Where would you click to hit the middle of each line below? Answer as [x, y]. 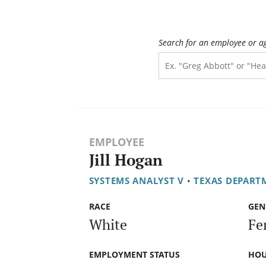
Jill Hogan [126, 160]
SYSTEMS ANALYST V [137, 181]
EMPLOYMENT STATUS [134, 254]
